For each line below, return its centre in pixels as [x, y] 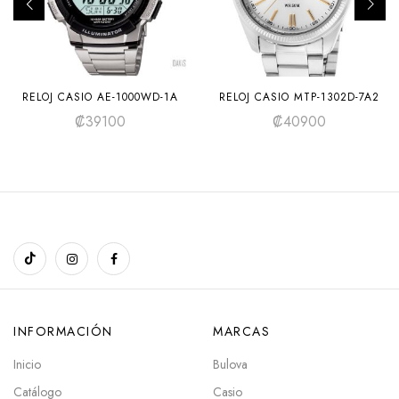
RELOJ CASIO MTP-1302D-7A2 [299, 97]
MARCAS [241, 331]
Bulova [230, 364]
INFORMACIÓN [63, 331]
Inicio [27, 364]
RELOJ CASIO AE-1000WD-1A [100, 97]
